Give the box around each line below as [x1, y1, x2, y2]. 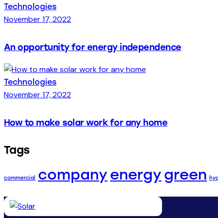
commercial [4, 175, 36, 182]
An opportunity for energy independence [4, 42, 182, 53]
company [38, 166, 108, 183]
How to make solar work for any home [4, 117, 168, 128]
